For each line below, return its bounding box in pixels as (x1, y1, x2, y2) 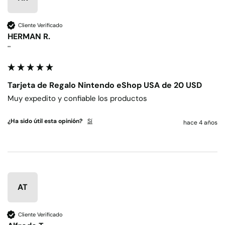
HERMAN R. (8, 31, 50, 42)
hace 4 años (183, 119, 217, 127)
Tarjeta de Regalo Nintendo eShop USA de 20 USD (8, 80, 202, 91)
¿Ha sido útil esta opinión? (8, 117, 82, 126)
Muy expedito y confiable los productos (8, 93, 147, 104)
